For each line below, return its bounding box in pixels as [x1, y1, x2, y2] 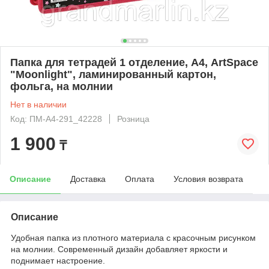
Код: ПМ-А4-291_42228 [10, 113, 102, 124]
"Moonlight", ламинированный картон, [10, 68, 216, 80]
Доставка [70, 174, 106, 184]
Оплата [125, 174, 154, 184]
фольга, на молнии [10, 80, 113, 92]
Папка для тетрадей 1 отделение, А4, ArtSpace [10, 56, 258, 68]
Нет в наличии [10, 99, 67, 109]
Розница [117, 113, 150, 124]
